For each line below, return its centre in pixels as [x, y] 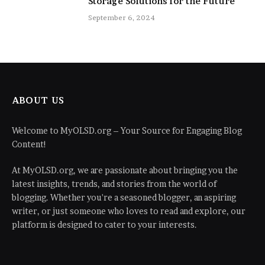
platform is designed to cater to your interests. [104, 224]
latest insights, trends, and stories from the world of [114, 183]
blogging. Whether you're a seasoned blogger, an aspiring [124, 197]
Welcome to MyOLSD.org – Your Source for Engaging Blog [127, 130]
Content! [29, 144]
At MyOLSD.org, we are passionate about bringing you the [125, 170]
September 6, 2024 [122, 17]
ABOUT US [38, 100]
